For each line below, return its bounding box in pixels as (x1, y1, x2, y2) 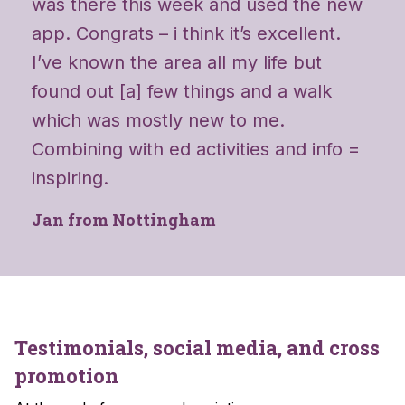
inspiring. (32, 166, 108, 189)
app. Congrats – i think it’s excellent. (32, 22, 341, 44)
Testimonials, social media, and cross (14, 334, 380, 361)
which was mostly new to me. (32, 108, 285, 131)
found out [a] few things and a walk (32, 80, 332, 102)
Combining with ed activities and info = (32, 137, 360, 160)
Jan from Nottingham (32, 208, 216, 231)
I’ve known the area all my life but (32, 51, 322, 73)
